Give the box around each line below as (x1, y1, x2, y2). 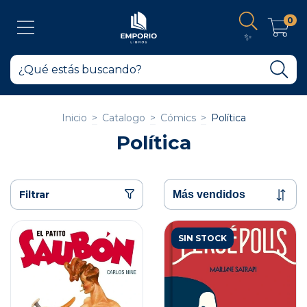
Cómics (160, 112, 196, 124)
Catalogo (101, 112, 145, 124)
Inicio (61, 112, 87, 124)
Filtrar (19, 188, 49, 201)
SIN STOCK (178, 233, 227, 243)
